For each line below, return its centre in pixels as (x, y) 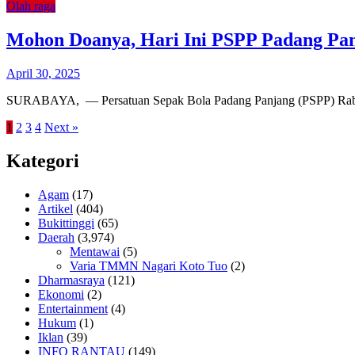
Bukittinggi (66, 223)
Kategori (43, 161)
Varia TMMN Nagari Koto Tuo (149, 266)
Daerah (56, 237)
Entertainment (73, 309)
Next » (61, 128)
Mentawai (95, 252)
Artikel (55, 209)
